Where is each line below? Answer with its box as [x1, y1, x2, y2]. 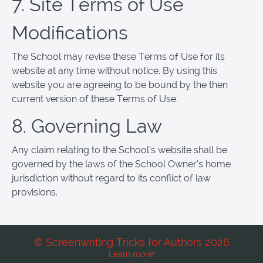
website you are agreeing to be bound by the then [12, 79, 228, 90]
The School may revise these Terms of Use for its [12, 50, 225, 62]
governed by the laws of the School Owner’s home [12, 158, 231, 170]
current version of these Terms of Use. [12, 93, 178, 104]
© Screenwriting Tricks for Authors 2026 [33, 236, 230, 249]
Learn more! [109, 249, 154, 259]
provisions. [12, 186, 58, 198]
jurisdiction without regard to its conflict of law [12, 172, 211, 184]
